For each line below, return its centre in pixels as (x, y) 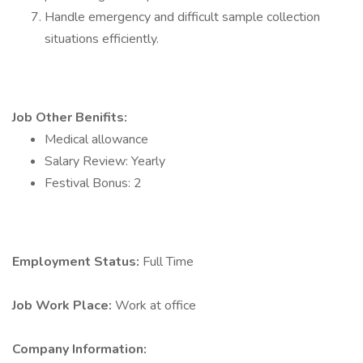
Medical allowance (96, 139)
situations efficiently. (102, 39)
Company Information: (79, 349)
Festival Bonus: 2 (93, 183)
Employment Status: (77, 262)
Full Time (168, 262)
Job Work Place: (64, 305)
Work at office (156, 305)
